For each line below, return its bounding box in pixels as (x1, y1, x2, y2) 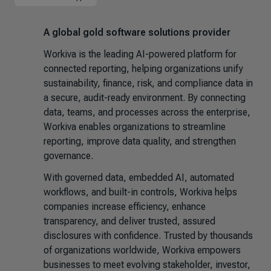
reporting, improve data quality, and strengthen (44, 135, 236, 147)
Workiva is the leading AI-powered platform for (44, 48, 237, 60)
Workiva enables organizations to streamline (44, 121, 226, 132)
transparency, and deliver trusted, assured (44, 215, 215, 227)
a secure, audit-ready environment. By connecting (44, 92, 246, 103)
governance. (44, 150, 93, 162)
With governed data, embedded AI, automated (44, 172, 234, 183)
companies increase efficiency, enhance (44, 201, 206, 212)
